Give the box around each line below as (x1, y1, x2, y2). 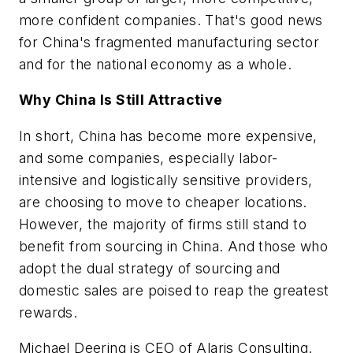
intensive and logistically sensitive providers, (19, 171, 313, 188)
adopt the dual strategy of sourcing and (19, 259, 281, 277)
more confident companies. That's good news (19, 11, 323, 28)
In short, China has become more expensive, (19, 127, 318, 144)
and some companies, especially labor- (19, 149, 278, 166)
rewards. (19, 303, 78, 321)
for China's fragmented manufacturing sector (19, 33, 320, 50)
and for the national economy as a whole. (19, 55, 292, 72)
